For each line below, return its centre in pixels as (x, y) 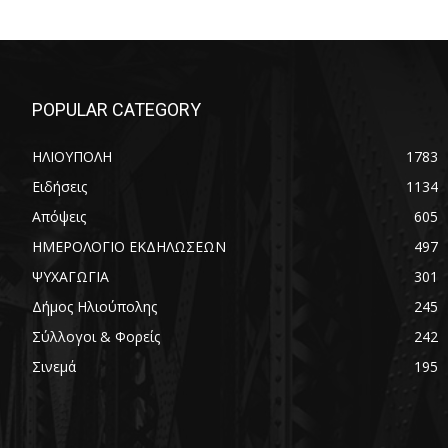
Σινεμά (54, 366)
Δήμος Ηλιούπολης (94, 306)
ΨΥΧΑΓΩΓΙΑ (70, 276)
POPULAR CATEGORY (116, 109)
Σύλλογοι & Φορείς (96, 336)
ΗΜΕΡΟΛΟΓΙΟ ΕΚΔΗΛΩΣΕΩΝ (129, 246)
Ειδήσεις (59, 186)
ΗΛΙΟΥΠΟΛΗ (72, 156)
